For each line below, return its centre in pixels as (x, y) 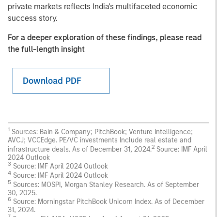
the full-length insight (46, 49)
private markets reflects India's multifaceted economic (102, 7)
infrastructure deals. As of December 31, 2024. (80, 149)
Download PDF (52, 81)
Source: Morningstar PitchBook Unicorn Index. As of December (108, 202)
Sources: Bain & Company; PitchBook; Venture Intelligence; (101, 132)
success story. (33, 18)
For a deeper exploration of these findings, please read (105, 38)
